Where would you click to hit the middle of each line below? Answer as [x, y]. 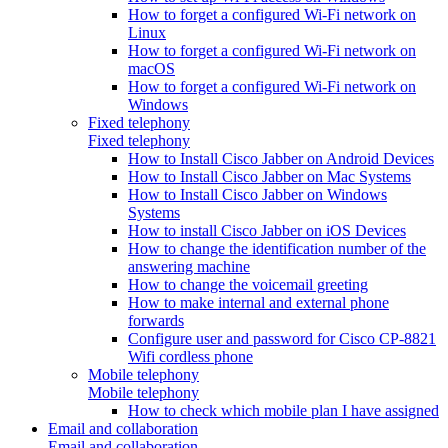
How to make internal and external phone [258, 302]
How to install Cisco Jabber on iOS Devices [267, 230]
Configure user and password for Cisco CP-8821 [282, 338]
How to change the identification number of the [277, 248]
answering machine [189, 266]
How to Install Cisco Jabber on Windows [257, 194]
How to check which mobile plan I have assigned [283, 410]
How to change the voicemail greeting [248, 284]
